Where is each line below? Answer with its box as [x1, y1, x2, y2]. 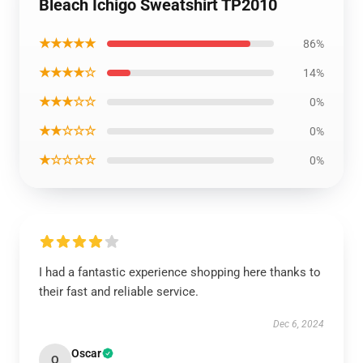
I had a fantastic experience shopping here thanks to [39, 265, 321, 280]
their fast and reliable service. [39, 284, 199, 299]
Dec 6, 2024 [273, 318, 324, 330]
